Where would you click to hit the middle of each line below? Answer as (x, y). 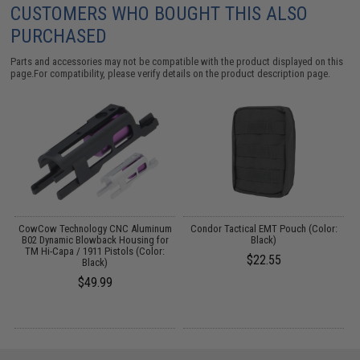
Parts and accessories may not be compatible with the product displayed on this (177, 61)
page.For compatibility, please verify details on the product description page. (171, 74)
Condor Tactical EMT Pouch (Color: (264, 229)
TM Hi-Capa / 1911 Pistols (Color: (95, 251)
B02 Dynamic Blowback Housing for (95, 240)
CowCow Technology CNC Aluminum (95, 229)
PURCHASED (59, 36)
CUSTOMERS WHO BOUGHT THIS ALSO (160, 14)
